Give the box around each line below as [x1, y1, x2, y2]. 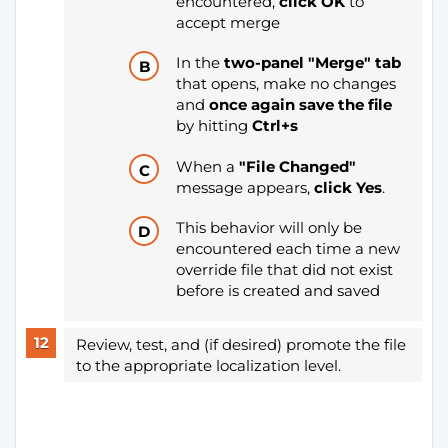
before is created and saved [175, 281, 380, 300]
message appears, [175, 177, 314, 197]
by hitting [175, 116, 252, 135]
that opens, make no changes [175, 74, 396, 93]
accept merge [175, 12, 280, 32]
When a [175, 156, 239, 176]
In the [175, 53, 224, 72]
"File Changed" [238, 156, 356, 176]
